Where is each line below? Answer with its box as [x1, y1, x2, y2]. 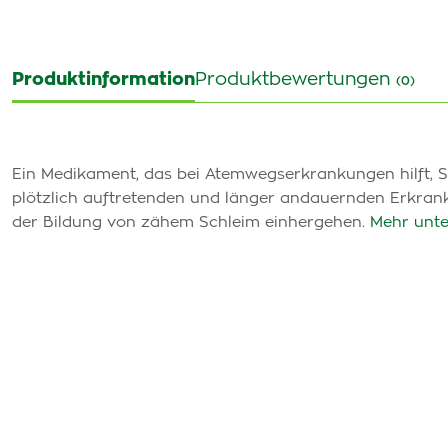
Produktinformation [12, 71, 195, 89]
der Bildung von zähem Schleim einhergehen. [12, 215, 370, 230]
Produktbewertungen [195, 71, 396, 89]
